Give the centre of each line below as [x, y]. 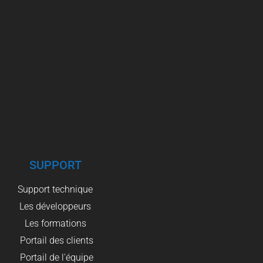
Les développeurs [55, 206]
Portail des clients [57, 240]
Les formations [55, 223]
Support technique [55, 189]
